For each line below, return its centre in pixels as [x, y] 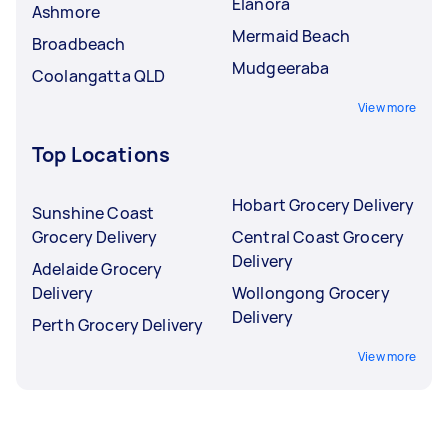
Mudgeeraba [281, 67]
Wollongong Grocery [311, 292]
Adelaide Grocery [97, 268]
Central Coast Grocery [318, 236]
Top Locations [101, 154]
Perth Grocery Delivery [118, 324]
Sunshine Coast [93, 212]
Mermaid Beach [291, 35]
